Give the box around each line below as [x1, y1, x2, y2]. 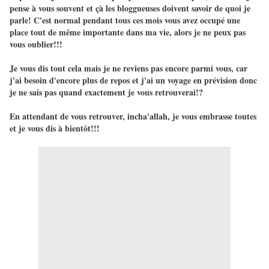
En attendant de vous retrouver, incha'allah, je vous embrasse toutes [10, 110, 256, 123]
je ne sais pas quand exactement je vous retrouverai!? [10, 86, 203, 99]
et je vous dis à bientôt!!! [10, 122, 100, 135]
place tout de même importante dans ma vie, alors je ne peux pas [10, 26, 246, 39]
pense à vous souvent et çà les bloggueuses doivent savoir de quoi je [10, 2, 250, 15]
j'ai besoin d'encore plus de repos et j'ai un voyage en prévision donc [10, 74, 257, 87]
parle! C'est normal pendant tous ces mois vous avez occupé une [10, 14, 240, 27]
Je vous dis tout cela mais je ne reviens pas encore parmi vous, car [10, 62, 247, 75]
